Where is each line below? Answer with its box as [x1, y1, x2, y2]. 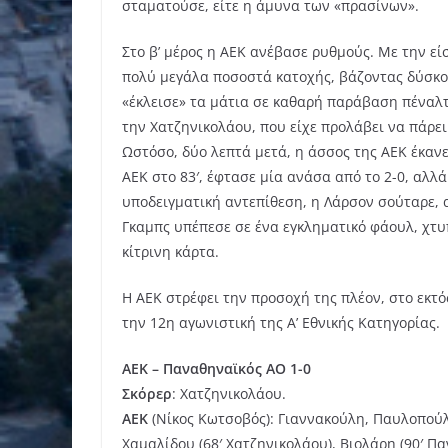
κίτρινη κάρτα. [122, 242, 219, 262]
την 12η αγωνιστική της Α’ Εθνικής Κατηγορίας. [122, 313, 440, 333]
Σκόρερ [122, 384, 172, 404]
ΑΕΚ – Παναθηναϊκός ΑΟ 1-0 [122, 359, 311, 379]
